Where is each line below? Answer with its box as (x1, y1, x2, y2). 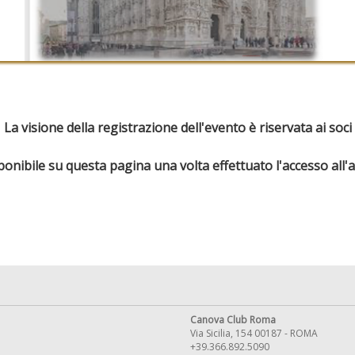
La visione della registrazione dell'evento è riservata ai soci (3, 119, 352, 137)
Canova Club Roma (190, 313, 276, 327)
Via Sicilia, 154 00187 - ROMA (190, 326, 320, 341)
